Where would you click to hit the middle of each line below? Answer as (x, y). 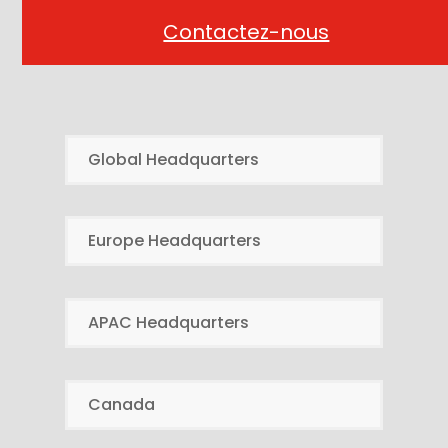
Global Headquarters (173, 159)
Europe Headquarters (174, 241)
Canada (121, 404)
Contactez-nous (246, 31)
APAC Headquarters (168, 323)
